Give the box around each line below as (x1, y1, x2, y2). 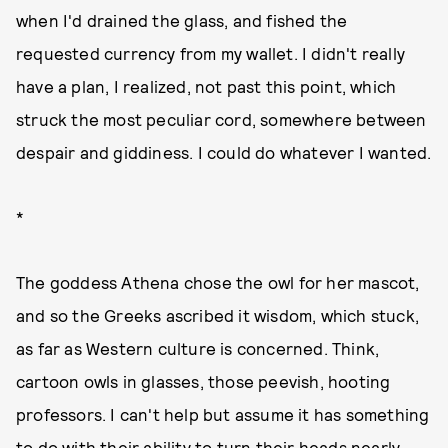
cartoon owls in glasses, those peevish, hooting (16, 371, 391, 391)
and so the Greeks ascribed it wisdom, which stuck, (16, 305, 420, 325)
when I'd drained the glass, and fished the (16, 10, 348, 30)
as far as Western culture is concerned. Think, (16, 338, 380, 358)
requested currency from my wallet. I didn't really (16, 43, 406, 63)
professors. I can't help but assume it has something (16, 404, 430, 424)
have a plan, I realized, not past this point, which (16, 76, 397, 96)
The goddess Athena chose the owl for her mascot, (16, 272, 420, 292)
